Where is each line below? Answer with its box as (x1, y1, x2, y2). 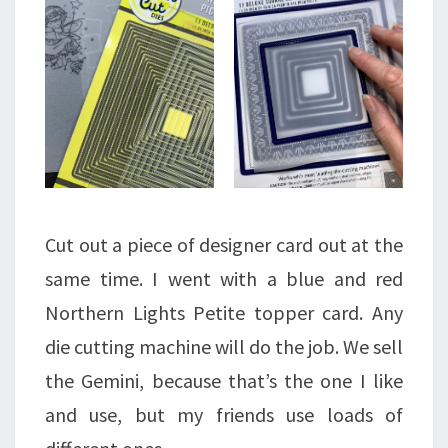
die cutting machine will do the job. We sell (45, 333, 403, 359)
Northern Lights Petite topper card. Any (45, 299, 403, 325)
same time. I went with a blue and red (45, 265, 403, 291)
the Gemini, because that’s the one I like (45, 367, 403, 393)
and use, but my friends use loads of (45, 401, 403, 427)
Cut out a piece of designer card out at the (45, 231, 403, 257)
